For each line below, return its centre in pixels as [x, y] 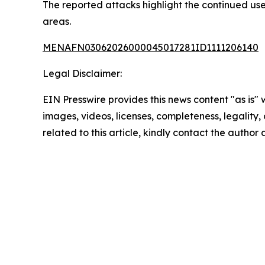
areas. [57, 21]
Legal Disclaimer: [82, 73]
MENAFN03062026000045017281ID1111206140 [151, 47]
